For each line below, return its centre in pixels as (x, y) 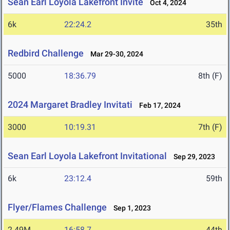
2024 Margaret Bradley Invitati (70, 105)
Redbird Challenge (46, 53)
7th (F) (210, 127)
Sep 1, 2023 (130, 208)
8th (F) (210, 76)
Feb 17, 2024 (158, 106)
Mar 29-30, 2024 (114, 54)
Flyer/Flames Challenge (57, 207)
